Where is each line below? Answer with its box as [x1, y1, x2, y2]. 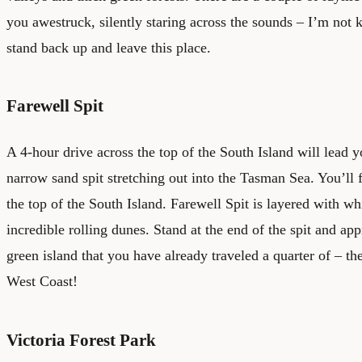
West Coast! [6, 273, 78, 290]
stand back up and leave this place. [6, 39, 211, 56]
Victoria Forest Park [6, 330, 156, 349]
